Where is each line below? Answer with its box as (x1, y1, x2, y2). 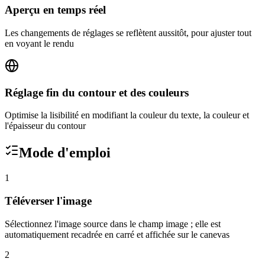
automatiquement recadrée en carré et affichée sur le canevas (5, 229, 230, 240)
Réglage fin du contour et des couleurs (5, 86, 189, 99)
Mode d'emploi (19, 145, 111, 161)
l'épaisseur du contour (5, 121, 86, 131)
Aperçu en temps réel (5, 4, 106, 17)
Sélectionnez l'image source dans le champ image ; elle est (5, 218, 221, 229)
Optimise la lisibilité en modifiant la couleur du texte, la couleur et (5, 110, 249, 121)
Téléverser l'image (5, 194, 92, 207)
